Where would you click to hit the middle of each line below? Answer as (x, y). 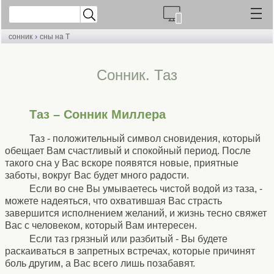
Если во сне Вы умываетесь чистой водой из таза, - (146, 188)
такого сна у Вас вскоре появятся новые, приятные (122, 163)
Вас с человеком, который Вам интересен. (101, 225)
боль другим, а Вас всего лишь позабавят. (100, 263)
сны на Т (55, 37)
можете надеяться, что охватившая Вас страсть (113, 201)
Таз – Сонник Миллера (98, 114)
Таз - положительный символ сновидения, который (145, 138)
